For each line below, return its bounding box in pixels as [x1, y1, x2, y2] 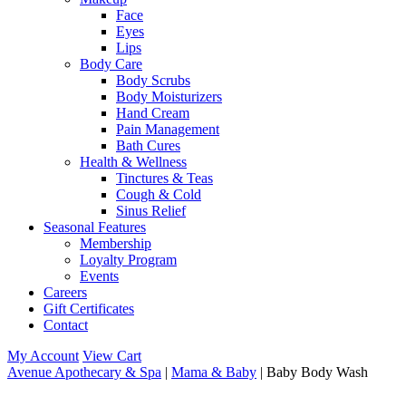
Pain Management [116, 121, 219, 137]
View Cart [82, 348, 141, 363]
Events [80, 268, 119, 284]
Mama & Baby [171, 364, 256, 380]
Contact [43, 317, 88, 333]
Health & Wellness [80, 154, 187, 169]
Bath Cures [116, 138, 180, 153]
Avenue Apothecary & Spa [7, 364, 161, 380]
